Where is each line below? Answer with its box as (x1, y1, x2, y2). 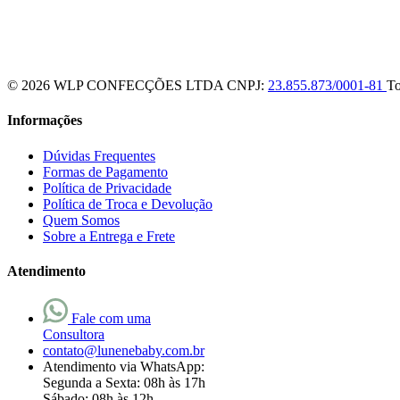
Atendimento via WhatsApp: (43, 359, 204, 375)
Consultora (43, 327, 104, 343)
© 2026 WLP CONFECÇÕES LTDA (7, 78, 227, 94)
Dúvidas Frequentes (43, 147, 155, 163)
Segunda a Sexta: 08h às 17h (43, 375, 205, 391)
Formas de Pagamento (43, 163, 168, 179)
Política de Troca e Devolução (43, 196, 212, 212)
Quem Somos (43, 212, 120, 228)
